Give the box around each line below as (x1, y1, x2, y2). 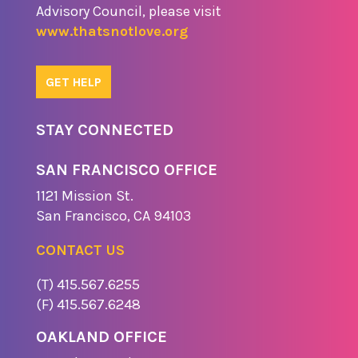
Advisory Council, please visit (35, 2, 221, 20)
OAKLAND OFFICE (35, 327, 167, 346)
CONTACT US (35, 241, 125, 259)
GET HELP (45, 74, 101, 89)
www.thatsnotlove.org (35, 22, 188, 40)
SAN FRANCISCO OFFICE (35, 160, 217, 179)
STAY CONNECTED (35, 120, 173, 139)
